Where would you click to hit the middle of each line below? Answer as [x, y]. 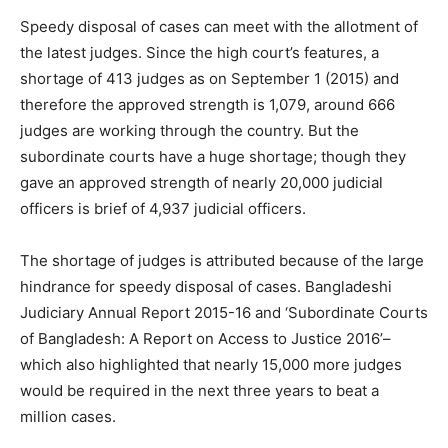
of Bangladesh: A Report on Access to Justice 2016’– [205, 339]
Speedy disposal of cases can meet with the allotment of [219, 27]
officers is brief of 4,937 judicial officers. [163, 209]
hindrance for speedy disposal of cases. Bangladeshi [206, 287]
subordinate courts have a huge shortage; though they [213, 157]
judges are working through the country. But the [189, 131]
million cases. [68, 417]
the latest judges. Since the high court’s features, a [199, 53]
